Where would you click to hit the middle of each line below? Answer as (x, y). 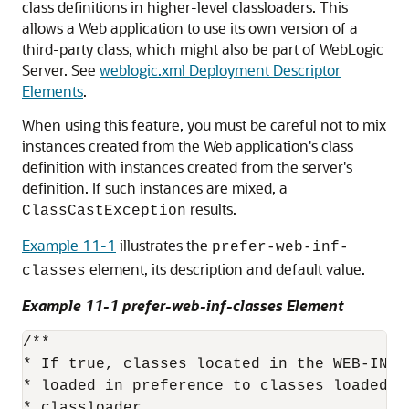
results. (211, 209)
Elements (52, 91)
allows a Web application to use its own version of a (190, 28)
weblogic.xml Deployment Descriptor (220, 70)
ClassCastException (104, 211)
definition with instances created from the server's (187, 167)
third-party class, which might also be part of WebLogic (203, 49)
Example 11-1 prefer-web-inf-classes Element (183, 305)
